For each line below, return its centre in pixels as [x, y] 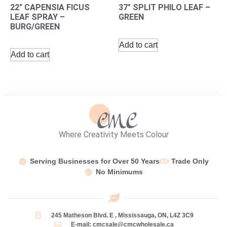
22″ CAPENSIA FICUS [50, 8]
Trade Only [190, 161]
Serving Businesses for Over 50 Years [95, 161]
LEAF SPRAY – [37, 17]
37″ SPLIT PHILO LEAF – [164, 8]
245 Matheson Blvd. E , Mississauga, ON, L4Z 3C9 [122, 216]
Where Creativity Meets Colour [113, 134]
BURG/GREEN [35, 27]
